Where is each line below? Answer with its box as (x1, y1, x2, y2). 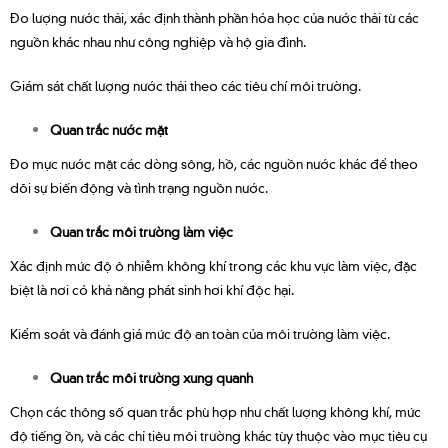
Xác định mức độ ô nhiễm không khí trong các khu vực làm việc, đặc (10, 255, 417, 274)
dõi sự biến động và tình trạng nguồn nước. (10, 177, 268, 196)
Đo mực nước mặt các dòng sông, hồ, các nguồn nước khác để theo (10, 153, 418, 172)
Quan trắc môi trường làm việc (50, 221, 233, 240)
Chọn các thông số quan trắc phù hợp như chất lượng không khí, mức (10, 401, 421, 420)
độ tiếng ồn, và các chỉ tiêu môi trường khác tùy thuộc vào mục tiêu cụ (10, 425, 427, 444)
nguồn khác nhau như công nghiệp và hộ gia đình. (10, 31, 306, 50)
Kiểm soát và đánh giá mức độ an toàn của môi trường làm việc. (10, 323, 390, 342)
